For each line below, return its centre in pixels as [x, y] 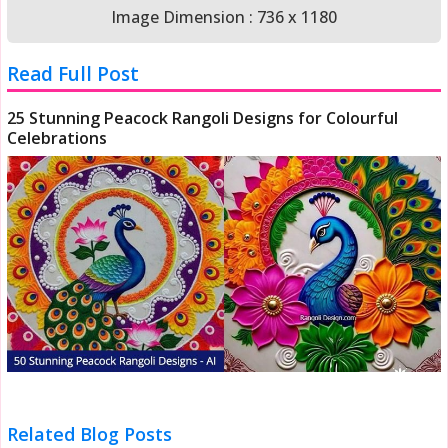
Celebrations [57, 137]
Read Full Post [73, 73]
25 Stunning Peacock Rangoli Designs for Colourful [203, 117]
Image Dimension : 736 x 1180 [224, 16]
